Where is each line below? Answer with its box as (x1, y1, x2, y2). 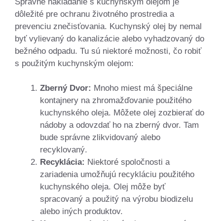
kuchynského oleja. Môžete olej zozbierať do (40, 108, 204, 118)
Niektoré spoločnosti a (85, 157, 170, 167)
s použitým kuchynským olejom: (15, 58, 134, 68)
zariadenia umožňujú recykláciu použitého (40, 170, 194, 180)
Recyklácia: (40, 157, 85, 167)
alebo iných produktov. (40, 207, 123, 217)
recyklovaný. (40, 145, 87, 155)
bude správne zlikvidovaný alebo (40, 133, 160, 143)
